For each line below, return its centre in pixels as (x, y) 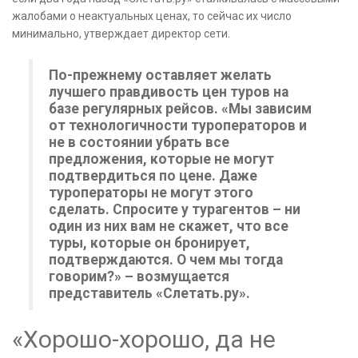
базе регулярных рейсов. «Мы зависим (180, 109)
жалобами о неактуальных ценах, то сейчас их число (152, 16)
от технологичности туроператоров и (178, 126)
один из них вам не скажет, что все (169, 227)
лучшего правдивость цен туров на (169, 92)
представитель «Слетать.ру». (149, 294)
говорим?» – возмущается (139, 277)
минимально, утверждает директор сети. (121, 34)
